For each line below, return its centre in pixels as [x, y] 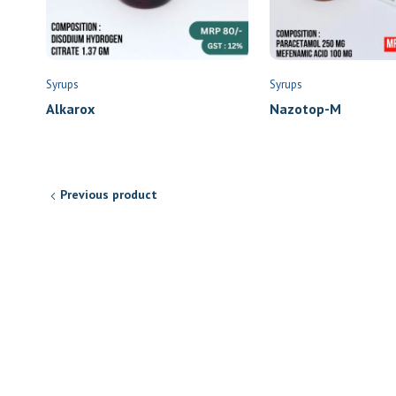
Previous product [102, 195]
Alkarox [64, 109]
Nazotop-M [299, 109]
